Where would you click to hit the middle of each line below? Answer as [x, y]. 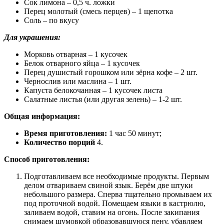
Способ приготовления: [47, 159]
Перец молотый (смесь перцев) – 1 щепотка [98, 11]
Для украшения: [32, 37]
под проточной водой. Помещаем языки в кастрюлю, [115, 203]
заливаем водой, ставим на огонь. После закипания [112, 212]
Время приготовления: [65, 133]
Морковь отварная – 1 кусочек [76, 54]
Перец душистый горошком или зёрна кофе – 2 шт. [111, 72]
